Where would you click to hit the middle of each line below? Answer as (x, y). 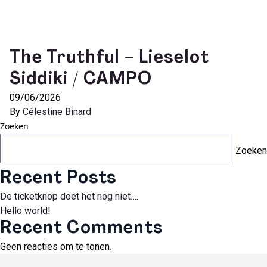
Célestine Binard (57, 112)
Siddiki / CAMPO (81, 80)
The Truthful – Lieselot (109, 58)
